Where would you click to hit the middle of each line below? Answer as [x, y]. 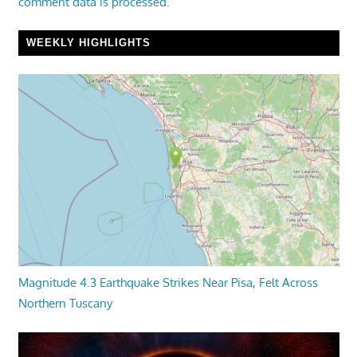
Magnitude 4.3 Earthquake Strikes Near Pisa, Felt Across [168, 283]
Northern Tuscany [65, 304]
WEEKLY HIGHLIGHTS [88, 43]
